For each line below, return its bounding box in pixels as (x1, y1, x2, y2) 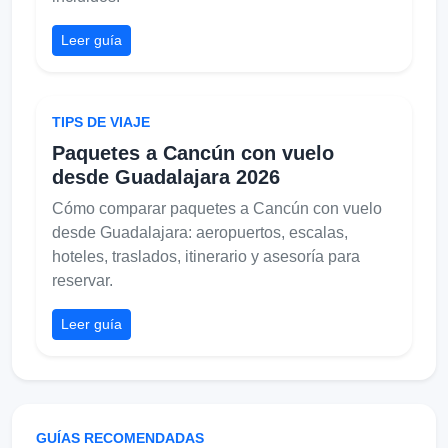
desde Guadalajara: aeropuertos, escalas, (52, 223, 348, 241)
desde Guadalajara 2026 (52, 165, 280, 188)
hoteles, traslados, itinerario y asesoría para (52, 247, 360, 265)
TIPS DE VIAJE (52, 113, 150, 130)
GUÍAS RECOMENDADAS (36, 429, 204, 446)
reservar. (52, 271, 113, 289)
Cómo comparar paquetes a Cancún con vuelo (52, 199, 382, 217)
